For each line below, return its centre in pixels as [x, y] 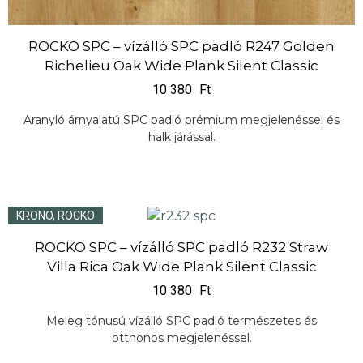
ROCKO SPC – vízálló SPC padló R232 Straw [181, 248]
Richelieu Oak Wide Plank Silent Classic [181, 66]
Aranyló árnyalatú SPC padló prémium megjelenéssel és [181, 120]
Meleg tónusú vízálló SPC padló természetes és [181, 320]
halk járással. [181, 137]
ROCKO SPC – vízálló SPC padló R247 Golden [181, 47]
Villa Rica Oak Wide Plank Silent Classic [181, 267]
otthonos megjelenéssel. [181, 337]
